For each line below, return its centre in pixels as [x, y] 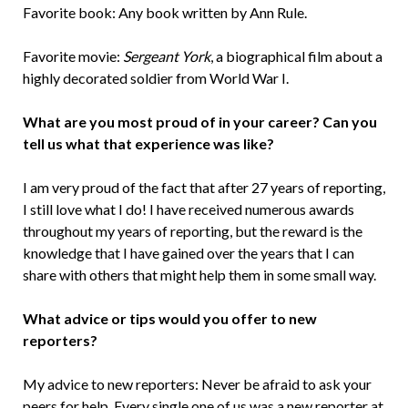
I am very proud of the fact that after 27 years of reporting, [204, 187]
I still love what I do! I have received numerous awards [188, 209]
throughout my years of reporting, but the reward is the [192, 230]
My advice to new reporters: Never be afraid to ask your [197, 383]
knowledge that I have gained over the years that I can [188, 252]
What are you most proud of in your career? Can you [199, 121]
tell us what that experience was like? [148, 143]
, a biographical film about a [296, 56]
